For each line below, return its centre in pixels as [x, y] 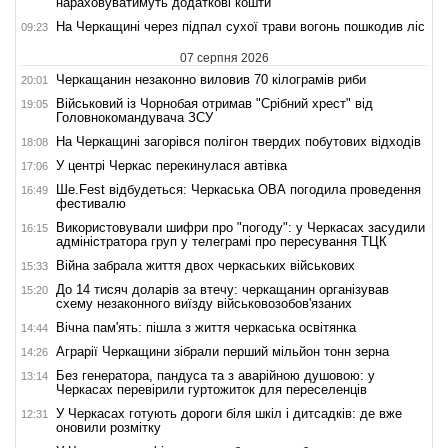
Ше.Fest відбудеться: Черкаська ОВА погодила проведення [238, 189]
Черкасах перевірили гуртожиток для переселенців [211, 389]
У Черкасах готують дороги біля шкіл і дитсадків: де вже [229, 413]
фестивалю [91, 203]
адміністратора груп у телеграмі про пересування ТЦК [221, 241]
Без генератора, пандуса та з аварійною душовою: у [215, 375]
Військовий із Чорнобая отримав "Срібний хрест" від [214, 103]
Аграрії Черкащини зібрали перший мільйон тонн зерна [222, 351]
